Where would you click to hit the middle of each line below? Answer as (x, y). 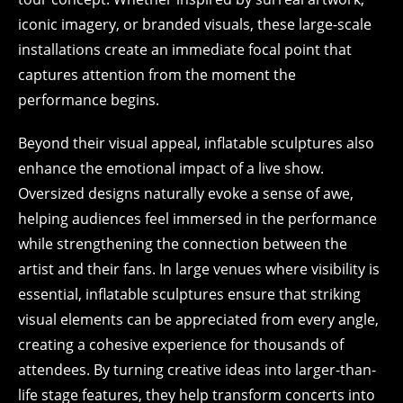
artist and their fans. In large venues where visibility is (199, 269)
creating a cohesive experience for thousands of (181, 345)
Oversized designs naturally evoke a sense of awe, (186, 193)
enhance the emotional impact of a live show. (171, 168)
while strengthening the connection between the (183, 244)
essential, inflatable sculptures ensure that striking (189, 294)
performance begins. (89, 100)
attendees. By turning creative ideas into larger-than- (197, 370)
